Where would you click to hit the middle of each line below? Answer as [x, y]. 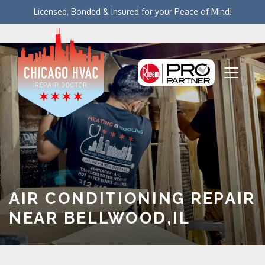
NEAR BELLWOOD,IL [100, 218]
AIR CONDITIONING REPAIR [132, 198]
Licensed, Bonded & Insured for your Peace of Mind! [132, 12]
